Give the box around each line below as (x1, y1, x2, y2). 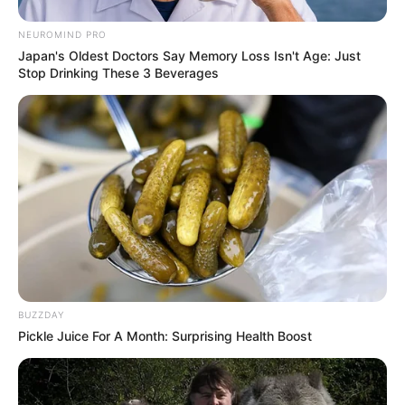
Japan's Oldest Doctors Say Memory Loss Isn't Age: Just (18, 47, 361, 63)
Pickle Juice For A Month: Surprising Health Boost (18, 328, 312, 344)
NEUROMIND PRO (18, 28, 107, 40)
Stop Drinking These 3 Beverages (18, 64, 219, 80)
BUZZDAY (18, 309, 64, 321)
